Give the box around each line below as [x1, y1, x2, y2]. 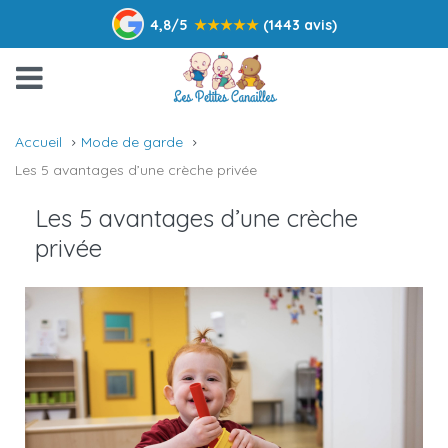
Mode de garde [81, 133, 183, 151]
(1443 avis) [262, 15, 337, 34]
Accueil [15, 133, 62, 151]
